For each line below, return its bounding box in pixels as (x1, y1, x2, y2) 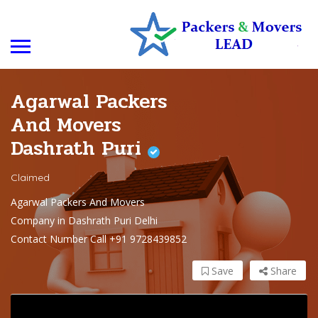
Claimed (11, 171, 50, 185)
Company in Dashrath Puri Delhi (11, 214, 158, 228)
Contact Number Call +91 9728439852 (11, 232, 187, 246)
